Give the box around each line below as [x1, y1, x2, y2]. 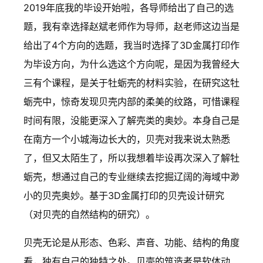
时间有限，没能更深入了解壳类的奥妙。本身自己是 [23, 114, 240, 126]
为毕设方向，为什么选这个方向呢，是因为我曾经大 [23, 58, 240, 70]
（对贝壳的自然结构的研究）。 [23, 208, 155, 220]
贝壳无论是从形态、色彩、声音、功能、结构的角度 [23, 236, 240, 248]
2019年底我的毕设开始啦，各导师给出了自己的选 [23, 1, 234, 14]
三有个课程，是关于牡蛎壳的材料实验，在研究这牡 [23, 76, 240, 89]
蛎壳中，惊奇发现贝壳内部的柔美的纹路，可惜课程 [23, 95, 240, 107]
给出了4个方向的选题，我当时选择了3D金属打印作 [23, 39, 240, 51]
